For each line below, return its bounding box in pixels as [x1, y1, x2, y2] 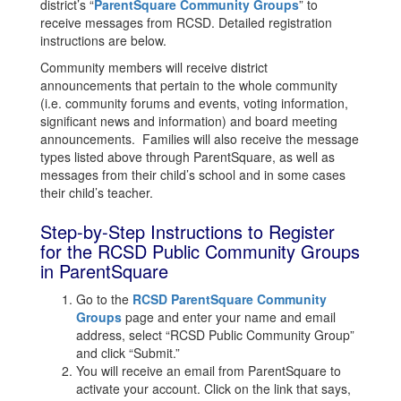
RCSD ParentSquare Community [132, 290, 327, 308]
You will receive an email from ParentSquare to [76, 362, 341, 380]
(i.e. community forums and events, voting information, [40, 94, 348, 112]
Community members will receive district [40, 58, 268, 76]
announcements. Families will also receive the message [40, 130, 359, 148]
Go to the [76, 290, 132, 308]
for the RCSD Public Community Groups [40, 238, 360, 264]
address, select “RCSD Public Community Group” [76, 326, 354, 344]
